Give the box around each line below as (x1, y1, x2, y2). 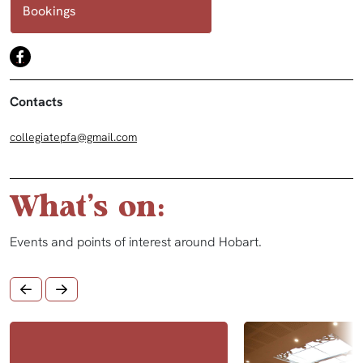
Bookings (23, 2, 76, 20)
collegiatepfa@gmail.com (10, 130, 137, 145)
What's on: (10, 194, 166, 224)
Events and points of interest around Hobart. (10, 233, 262, 251)
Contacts (10, 93, 63, 111)
